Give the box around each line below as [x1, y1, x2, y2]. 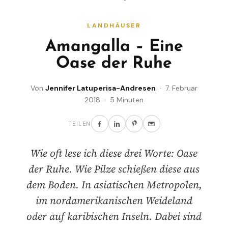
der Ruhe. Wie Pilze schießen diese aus [28, 162, 199, 177]
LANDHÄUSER [87, 21, 141, 30]
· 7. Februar [156, 83, 197, 93]
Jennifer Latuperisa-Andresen [45, 83, 156, 93]
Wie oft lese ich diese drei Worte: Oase [31, 146, 197, 161]
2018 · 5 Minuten [84, 95, 144, 105]
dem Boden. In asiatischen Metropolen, [26, 178, 202, 192]
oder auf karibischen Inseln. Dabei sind [26, 209, 202, 224]
